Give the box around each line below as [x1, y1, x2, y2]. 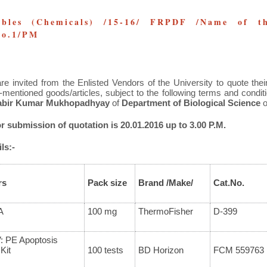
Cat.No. [213, 178, 244, 188]
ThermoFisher [138, 206, 193, 217]
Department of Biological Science [121, 98, 263, 108]
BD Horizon [138, 245, 184, 256]
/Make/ [166, 178, 193, 188]
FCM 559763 [213, 245, 264, 256]
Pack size [87, 178, 127, 188]
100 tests [87, 245, 123, 256]
